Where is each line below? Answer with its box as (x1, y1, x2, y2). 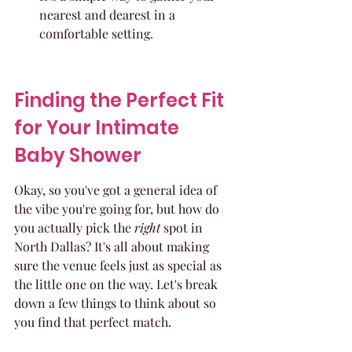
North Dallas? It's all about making (14, 238, 212, 255)
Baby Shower (14, 142, 141, 168)
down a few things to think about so (14, 295, 219, 311)
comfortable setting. (39, 25, 153, 42)
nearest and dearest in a (39, 6, 178, 23)
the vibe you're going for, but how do (14, 200, 222, 217)
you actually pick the (14, 219, 134, 236)
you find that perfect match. (14, 313, 171, 330)
